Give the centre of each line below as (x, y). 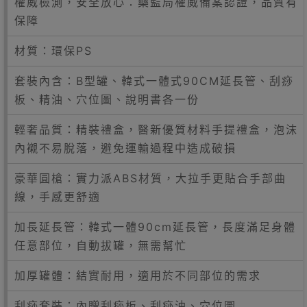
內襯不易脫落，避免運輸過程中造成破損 (125, 148)
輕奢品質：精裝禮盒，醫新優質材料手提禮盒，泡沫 (156, 130)
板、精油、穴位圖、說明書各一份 (107, 100)
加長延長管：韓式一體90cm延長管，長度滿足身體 (155, 227)
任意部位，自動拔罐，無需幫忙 (101, 246)
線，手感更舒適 (58, 197)
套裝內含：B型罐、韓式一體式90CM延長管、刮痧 (154, 81)
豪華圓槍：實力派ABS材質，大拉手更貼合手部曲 (150, 179)
